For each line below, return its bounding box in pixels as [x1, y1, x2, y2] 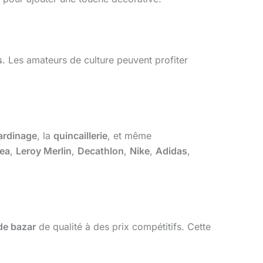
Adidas [156, 144, 187, 157]
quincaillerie [53, 129, 107, 141]
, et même [107, 129, 151, 141]
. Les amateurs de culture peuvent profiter [2, 53, 188, 66]
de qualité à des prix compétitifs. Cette [36, 220, 211, 232]
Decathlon [77, 144, 124, 157]
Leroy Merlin [16, 144, 72, 157]
